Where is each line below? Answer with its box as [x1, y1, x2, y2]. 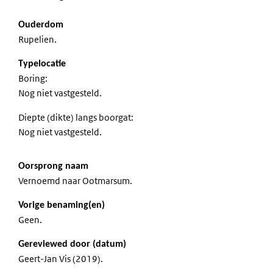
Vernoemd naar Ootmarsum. [18, 174, 132, 186]
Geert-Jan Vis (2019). [18, 252, 103, 264]
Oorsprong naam [18, 161, 88, 171]
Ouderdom [18, 19, 63, 30]
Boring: [18, 72, 48, 84]
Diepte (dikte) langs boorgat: [18, 111, 133, 123]
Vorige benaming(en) [18, 200, 105, 210]
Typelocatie [18, 58, 66, 69]
